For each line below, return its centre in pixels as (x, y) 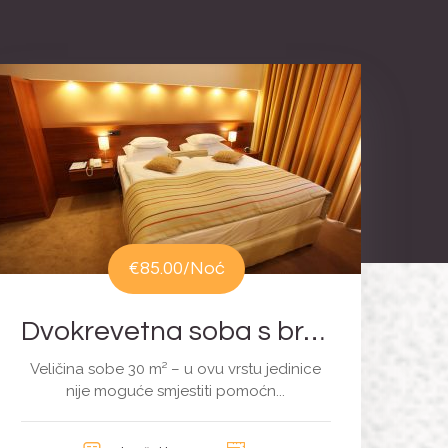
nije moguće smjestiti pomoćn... (176, 391)
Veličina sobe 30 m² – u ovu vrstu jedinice (176, 369)
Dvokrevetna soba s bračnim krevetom (314, 332)
